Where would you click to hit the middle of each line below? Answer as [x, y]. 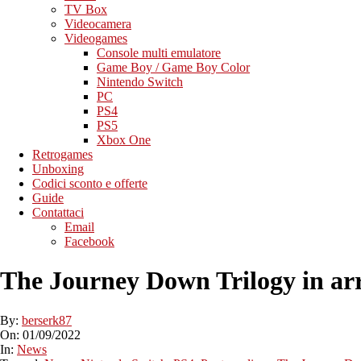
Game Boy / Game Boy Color [173, 67]
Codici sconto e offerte [90, 183]
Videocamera [98, 24]
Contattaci [58, 212]
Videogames [96, 38]
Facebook [89, 241]
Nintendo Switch [140, 82]
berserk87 [47, 320]
